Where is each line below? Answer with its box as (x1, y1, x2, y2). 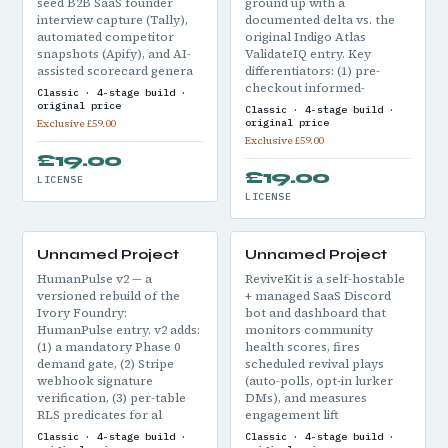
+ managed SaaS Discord (245, 288, 391, 304)
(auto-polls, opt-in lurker (245, 373, 393, 389)
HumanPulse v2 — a (37, 271, 152, 287)
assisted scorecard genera (37, 63, 193, 79)
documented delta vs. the (245, 12, 395, 28)
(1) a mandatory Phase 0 (37, 339, 180, 355)
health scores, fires (245, 339, 360, 355)
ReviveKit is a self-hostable (245, 271, 405, 287)
